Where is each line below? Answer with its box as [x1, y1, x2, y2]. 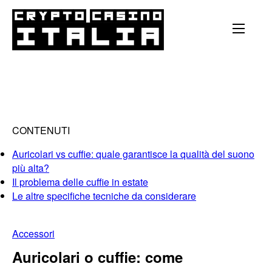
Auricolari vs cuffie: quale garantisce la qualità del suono [12, 146, 254, 161]
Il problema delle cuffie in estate [12, 174, 148, 189]
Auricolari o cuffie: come [12, 246, 183, 267]
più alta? [12, 160, 49, 175]
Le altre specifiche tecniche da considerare [12, 188, 196, 203]
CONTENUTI [12, 123, 70, 137]
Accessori [12, 226, 55, 240]
